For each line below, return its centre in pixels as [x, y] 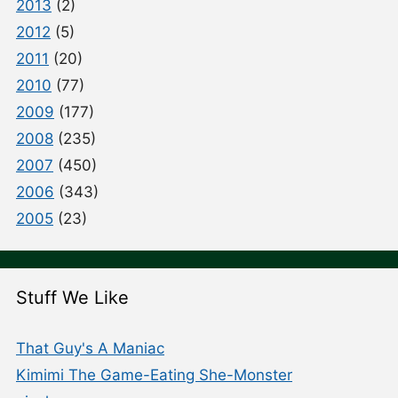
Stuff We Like [72, 298]
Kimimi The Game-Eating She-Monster [154, 375]
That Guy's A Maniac [90, 349]
